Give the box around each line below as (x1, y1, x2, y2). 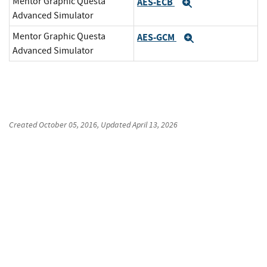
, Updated (97, 119, 132, 131)
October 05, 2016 (39, 119, 97, 131)
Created (9, 119, 39, 131)
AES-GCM (137, 30, 176, 44)
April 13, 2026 (132, 119, 178, 131)
